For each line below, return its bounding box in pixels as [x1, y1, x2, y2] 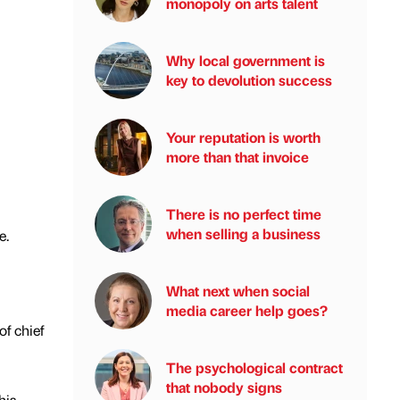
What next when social [166, 281, 310, 300]
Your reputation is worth [166, 128, 321, 146]
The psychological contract [166, 358, 343, 377]
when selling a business [166, 224, 321, 243]
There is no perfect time [166, 204, 321, 223]
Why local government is [166, 51, 325, 70]
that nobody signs [166, 378, 282, 396]
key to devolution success [166, 71, 332, 89]
